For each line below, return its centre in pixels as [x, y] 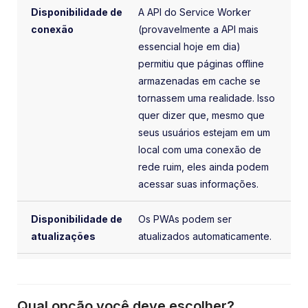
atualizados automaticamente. [207, 236]
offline [250, 63]
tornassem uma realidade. [198, 98]
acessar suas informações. [199, 184]
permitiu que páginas [187, 63]
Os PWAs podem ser [185, 219]
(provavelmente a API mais [199, 29]
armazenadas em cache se [200, 80]
